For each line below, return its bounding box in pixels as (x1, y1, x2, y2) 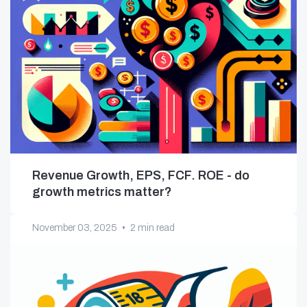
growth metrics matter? (32, 185, 172, 199)
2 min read (130, 223, 175, 234)
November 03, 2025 (32, 223, 117, 234)
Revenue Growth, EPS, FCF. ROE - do (32, 169, 249, 183)
